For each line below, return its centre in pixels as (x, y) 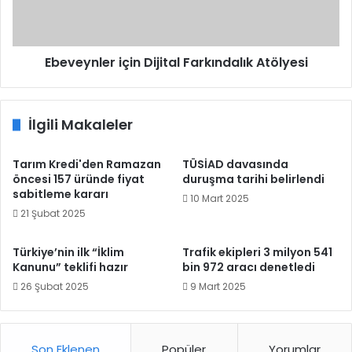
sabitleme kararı (60, 194)
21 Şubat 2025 (53, 213)
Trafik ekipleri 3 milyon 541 (257, 252)
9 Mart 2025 (218, 286)
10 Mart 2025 (220, 198)
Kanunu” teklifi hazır (70, 267)
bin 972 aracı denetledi (249, 267)
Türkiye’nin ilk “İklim (68, 252)
